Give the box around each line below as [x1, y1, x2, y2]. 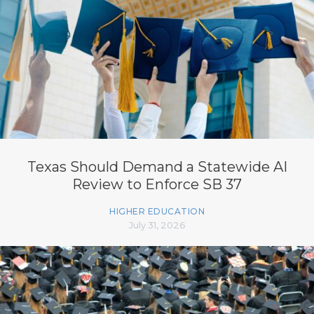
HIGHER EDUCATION [109, 205, 205, 217]
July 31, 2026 [128, 219, 186, 231]
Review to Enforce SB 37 [72, 175, 242, 193]
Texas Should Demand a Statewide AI [27, 158, 287, 175]
